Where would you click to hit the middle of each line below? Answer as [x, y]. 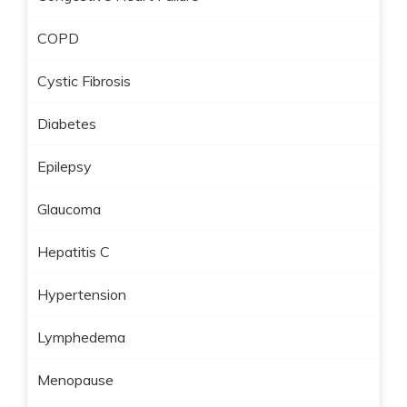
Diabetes [67, 124]
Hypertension [82, 294]
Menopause [75, 380]
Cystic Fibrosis [84, 81]
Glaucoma [69, 209]
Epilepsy [65, 166]
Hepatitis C [74, 252]
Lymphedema [81, 337]
